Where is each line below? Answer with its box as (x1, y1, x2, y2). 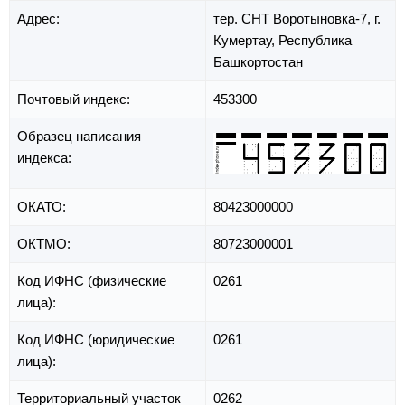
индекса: (17, 150, 75, 166)
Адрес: (17, 11, 63, 27)
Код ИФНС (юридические (17, 332, 174, 348)
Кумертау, (213, 33, 278, 49)
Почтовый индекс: (17, 91, 134, 108)
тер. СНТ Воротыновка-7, (213, 11, 374, 27)
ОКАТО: (17, 199, 70, 215)
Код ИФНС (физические (17, 273, 166, 289)
